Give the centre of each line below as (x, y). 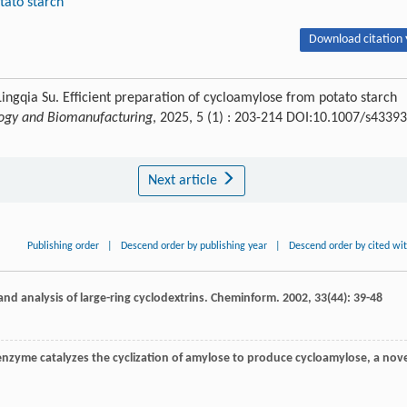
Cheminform (243, 299)
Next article (184, 181)
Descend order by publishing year (194, 247)
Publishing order (64, 247)
